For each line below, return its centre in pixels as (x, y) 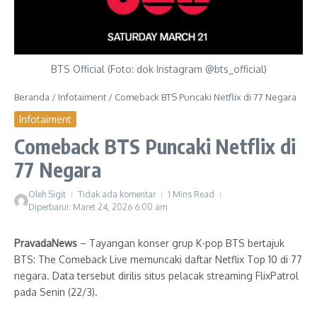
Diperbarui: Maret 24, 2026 (81, 207)
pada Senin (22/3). (56, 292)
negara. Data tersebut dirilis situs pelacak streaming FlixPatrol (156, 275)
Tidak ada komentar (117, 194)
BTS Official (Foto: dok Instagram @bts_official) (158, 69)
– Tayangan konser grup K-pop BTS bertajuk (182, 243)
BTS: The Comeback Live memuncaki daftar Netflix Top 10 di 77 (158, 259)
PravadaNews (47, 243)
